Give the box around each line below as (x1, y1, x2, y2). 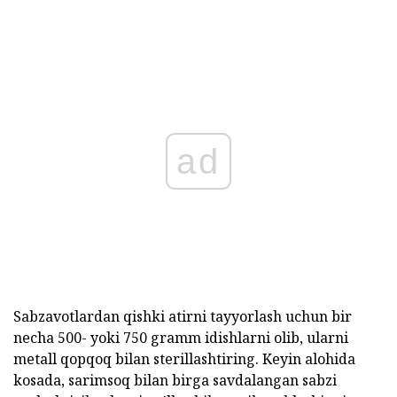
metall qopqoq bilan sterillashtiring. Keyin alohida (13, 348, 355, 369)
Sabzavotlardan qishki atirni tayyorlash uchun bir (13, 306, 352, 326)
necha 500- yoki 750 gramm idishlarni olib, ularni (13, 327, 348, 347)
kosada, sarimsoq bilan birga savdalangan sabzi (13, 370, 337, 390)
